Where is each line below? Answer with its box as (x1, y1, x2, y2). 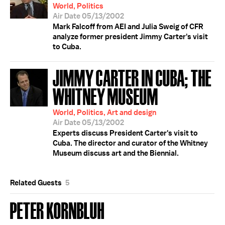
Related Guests (10, 178, 63, 188)
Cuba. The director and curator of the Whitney (53, 138, 208, 148)
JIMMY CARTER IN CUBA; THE (53, 65, 211, 89)
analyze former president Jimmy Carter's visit (53, 32, 208, 42)
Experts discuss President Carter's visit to (53, 128, 198, 138)
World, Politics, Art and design (53, 107, 156, 118)
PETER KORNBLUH (10, 198, 104, 221)
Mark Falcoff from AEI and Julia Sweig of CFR (53, 22, 203, 32)
